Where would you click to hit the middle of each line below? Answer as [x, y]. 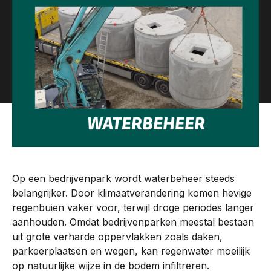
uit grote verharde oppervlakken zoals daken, [117, 237]
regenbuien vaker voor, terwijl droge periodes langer [133, 208]
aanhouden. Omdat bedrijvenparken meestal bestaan [133, 222]
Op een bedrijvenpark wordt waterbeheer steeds [123, 179]
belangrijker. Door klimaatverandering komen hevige [132, 193]
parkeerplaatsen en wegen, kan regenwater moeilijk [131, 251]
